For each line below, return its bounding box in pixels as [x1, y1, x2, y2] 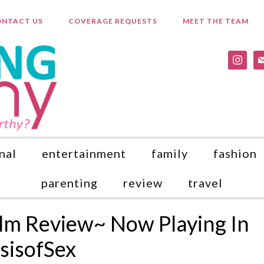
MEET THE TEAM [182, 16, 249, 25]
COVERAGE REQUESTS [68, 16, 157, 25]
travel [188, 176, 223, 190]
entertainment [42, 146, 126, 160]
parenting [41, 176, 98, 190]
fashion [213, 146, 257, 160]
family [151, 146, 188, 160]
